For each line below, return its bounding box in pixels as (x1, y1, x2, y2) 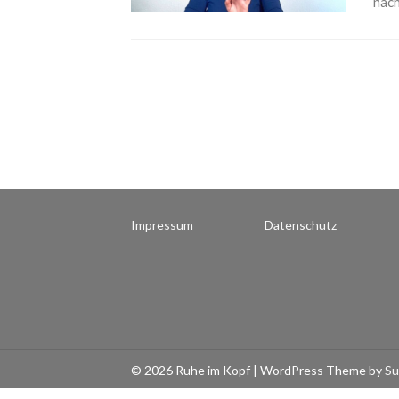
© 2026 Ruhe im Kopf (131, 362, 253, 378)
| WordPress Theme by (253, 362, 385, 378)
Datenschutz (265, 217, 337, 232)
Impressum (131, 217, 193, 232)
